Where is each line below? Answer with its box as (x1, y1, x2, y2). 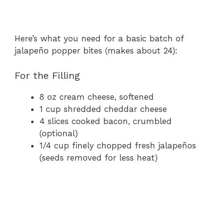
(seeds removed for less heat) (39, 152, 158, 163)
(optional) (39, 128, 78, 138)
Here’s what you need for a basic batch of (15, 34, 183, 44)
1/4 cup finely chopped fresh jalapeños (39, 140, 196, 150)
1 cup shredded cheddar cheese (39, 104, 167, 114)
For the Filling (15, 69, 80, 81)
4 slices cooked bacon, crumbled (39, 116, 172, 126)
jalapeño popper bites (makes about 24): (15, 46, 178, 56)
